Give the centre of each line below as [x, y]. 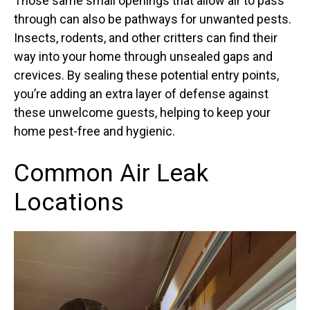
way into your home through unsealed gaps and [143, 56]
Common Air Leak [111, 173]
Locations [69, 202]
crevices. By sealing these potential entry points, [146, 75]
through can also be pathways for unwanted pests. [153, 19]
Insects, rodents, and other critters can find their [146, 38]
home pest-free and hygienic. [94, 131]
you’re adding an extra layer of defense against [141, 94]
